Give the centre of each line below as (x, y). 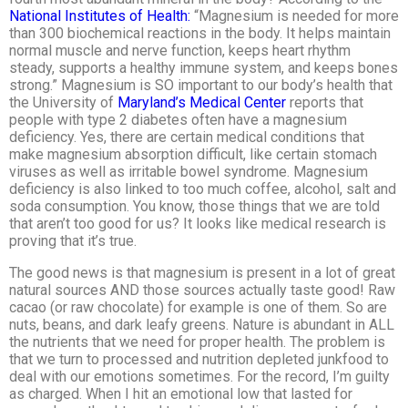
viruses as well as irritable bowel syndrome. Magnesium (189, 171)
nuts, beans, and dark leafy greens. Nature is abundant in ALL (202, 324)
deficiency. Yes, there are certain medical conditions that (187, 137)
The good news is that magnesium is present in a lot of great (202, 272)
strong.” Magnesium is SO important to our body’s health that (201, 85)
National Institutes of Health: (100, 15)
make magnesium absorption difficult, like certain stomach (193, 154)
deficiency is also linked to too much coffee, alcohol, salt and (203, 189)
